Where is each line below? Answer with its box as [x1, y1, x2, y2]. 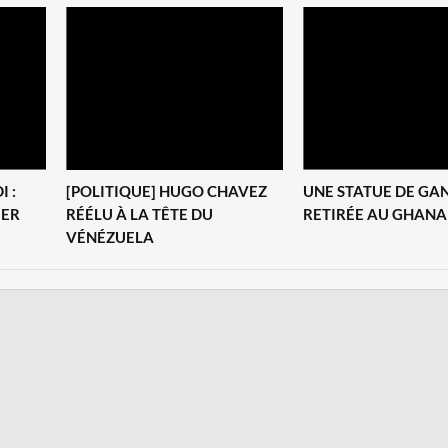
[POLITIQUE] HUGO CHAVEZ [66, 181, 267, 200]
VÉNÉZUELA [66, 227, 154, 246]
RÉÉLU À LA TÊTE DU [66, 204, 213, 223]
